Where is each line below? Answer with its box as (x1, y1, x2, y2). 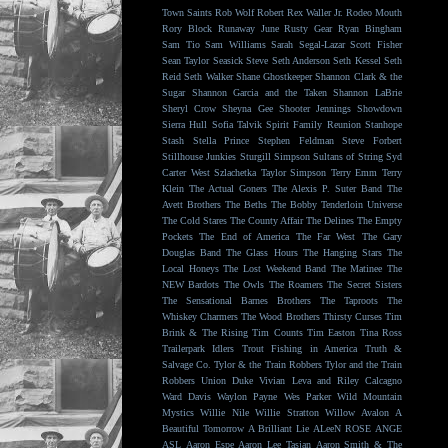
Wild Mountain (336, 391, 403, 402)
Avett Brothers (162, 199, 221, 210)
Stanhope (365, 119, 403, 130)
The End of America (199, 231, 290, 242)
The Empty (357, 215, 402, 226)
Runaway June (217, 23, 279, 34)
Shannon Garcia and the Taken (191, 87, 327, 98)
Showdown (357, 103, 403, 114)
